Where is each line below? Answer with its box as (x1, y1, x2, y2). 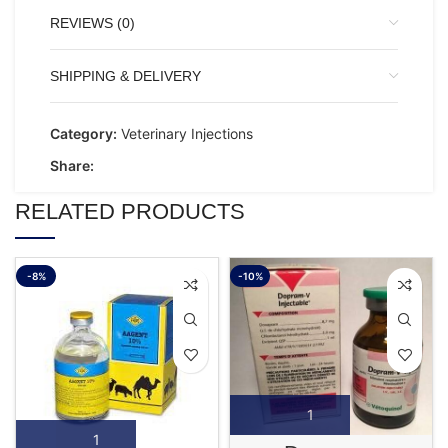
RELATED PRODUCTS (15, 198, 245, 224)
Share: (50, 156, 94, 174)
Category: (50, 124, 117, 142)
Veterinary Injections (121, 124, 253, 142)
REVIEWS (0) (50, 14, 135, 31)
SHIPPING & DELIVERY (50, 67, 201, 84)
